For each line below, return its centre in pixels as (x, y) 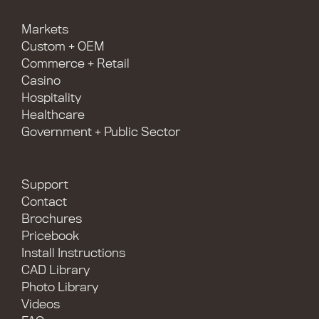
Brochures (52, 219)
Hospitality (51, 98)
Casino (41, 81)
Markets (45, 30)
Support (45, 185)
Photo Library (60, 287)
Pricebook (50, 236)
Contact (44, 202)
